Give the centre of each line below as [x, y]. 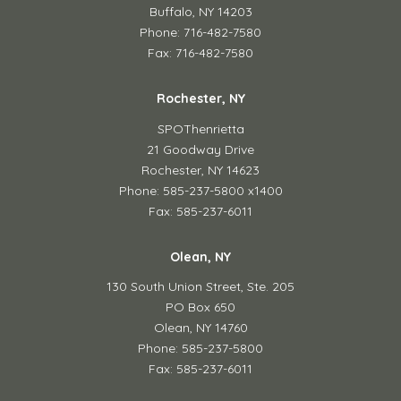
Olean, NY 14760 [200, 328]
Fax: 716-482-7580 [200, 53]
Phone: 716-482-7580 [200, 32]
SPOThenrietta [200, 128]
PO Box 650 [200, 307]
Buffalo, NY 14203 [200, 12]
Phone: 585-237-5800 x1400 [200, 190]
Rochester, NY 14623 [200, 170]
